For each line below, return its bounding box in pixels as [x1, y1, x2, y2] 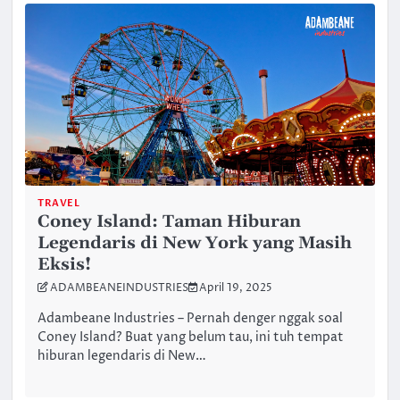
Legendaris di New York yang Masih [37, 231, 353, 254]
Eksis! [37, 253, 92, 276]
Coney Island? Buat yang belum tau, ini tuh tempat [37, 328, 345, 346]
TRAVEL [37, 196, 80, 210]
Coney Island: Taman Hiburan [37, 210, 302, 233]
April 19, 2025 [199, 280, 273, 296]
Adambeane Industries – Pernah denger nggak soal [37, 309, 344, 328]
